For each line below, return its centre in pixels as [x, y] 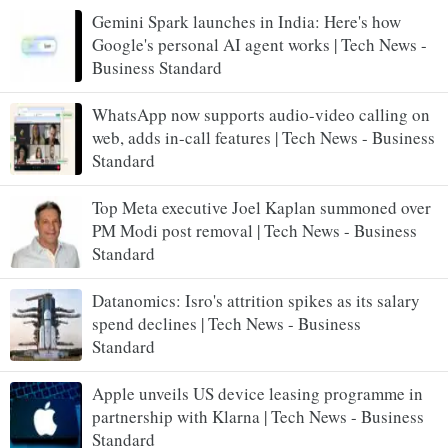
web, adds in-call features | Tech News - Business [263, 137]
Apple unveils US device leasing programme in [257, 393]
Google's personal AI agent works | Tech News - [259, 44]
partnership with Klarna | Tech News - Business [258, 416]
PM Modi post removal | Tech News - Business [254, 230]
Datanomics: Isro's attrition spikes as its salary [256, 300]
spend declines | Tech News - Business [226, 323]
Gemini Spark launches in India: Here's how [246, 21]
